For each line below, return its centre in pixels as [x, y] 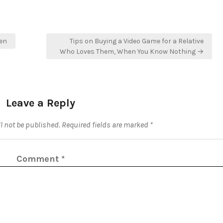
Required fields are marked [106, 125]
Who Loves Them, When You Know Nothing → [132, 52]
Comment [39, 159]
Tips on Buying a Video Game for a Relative [137, 41]
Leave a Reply [40, 103]
